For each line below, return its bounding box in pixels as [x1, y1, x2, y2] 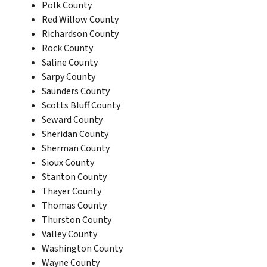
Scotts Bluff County [42, 98, 120, 112]
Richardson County [42, 27, 119, 41]
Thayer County [42, 184, 101, 198]
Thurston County [42, 213, 111, 226]
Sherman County [42, 141, 110, 155]
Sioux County [42, 156, 94, 169]
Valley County [42, 227, 97, 241]
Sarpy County [42, 70, 95, 83]
